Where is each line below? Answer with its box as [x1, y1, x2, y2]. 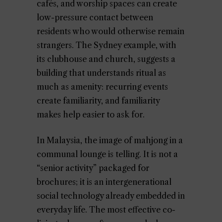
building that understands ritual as [37, 68, 166, 78]
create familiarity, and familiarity [37, 96, 160, 106]
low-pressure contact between [37, 12, 153, 22]
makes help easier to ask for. [37, 110, 145, 119]
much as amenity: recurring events [37, 82, 168, 92]
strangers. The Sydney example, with [37, 40, 176, 50]
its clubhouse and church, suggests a [37, 54, 175, 64]
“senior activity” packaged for [37, 163, 149, 173]
